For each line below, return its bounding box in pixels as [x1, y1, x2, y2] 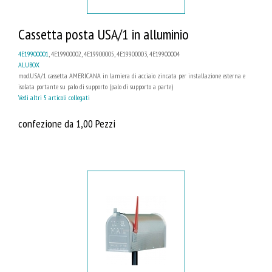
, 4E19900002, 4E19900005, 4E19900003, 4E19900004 [49, 49, 180, 58]
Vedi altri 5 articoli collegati [18, 92, 90, 102]
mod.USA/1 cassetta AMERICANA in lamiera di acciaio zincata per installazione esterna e [18, 70, 245, 80]
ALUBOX [18, 59, 39, 69]
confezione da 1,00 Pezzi [18, 115, 115, 131]
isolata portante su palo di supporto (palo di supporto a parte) [18, 81, 173, 91]
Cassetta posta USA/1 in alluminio [18, 24, 189, 44]
